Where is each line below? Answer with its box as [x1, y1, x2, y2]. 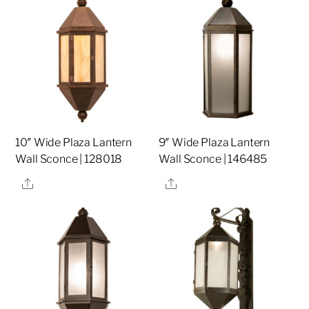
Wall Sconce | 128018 [15, 152, 123, 166]
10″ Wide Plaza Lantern [15, 136, 132, 150]
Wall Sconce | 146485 [159, 152, 268, 166]
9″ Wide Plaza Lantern [159, 136, 270, 150]
